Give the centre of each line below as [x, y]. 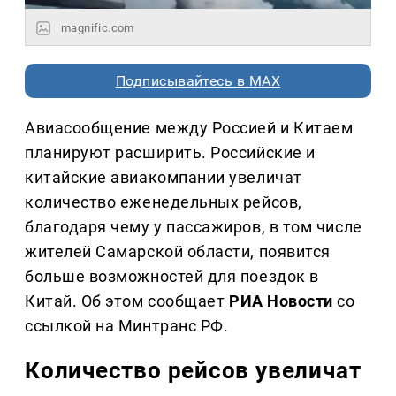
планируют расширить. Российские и [170, 153]
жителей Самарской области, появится [178, 252]
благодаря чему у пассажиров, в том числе [194, 227]
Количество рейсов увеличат [193, 371]
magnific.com [98, 28]
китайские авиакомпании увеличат [164, 178]
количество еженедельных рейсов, [164, 202]
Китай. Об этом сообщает [127, 301]
